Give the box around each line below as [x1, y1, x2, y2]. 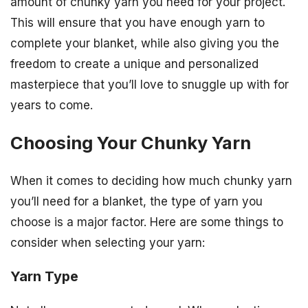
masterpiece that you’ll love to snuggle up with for [10, 77, 289, 91]
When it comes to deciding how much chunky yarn [10, 174, 292, 188]
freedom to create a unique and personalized [10, 56, 258, 71]
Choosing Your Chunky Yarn [10, 131, 251, 153]
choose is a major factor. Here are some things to [10, 215, 283, 230]
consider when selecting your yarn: [10, 236, 205, 250]
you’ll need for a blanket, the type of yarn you [10, 195, 263, 209]
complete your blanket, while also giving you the [10, 36, 279, 50]
